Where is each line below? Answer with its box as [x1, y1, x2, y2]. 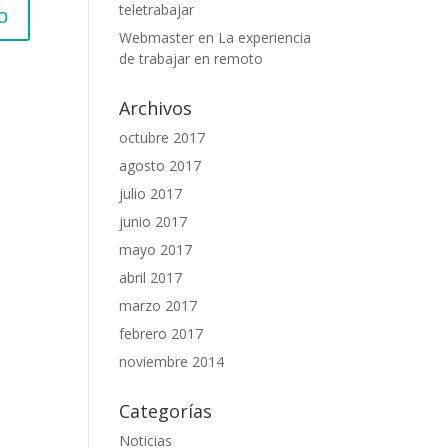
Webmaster [119, 28, 195, 47]
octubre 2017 [119, 128, 206, 147]
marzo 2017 [119, 296, 198, 315]
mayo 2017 [119, 240, 193, 259]
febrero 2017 [119, 324, 204, 343]
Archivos [119, 96, 193, 120]
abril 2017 [119, 268, 183, 287]
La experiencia [218, 28, 312, 47]
